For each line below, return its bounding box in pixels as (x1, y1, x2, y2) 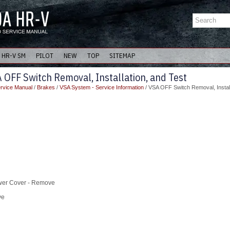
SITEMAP (109, 51, 135, 60)
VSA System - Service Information (60, 84, 144, 90)
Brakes (37, 84, 55, 90)
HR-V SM (2, 51, 26, 60)
